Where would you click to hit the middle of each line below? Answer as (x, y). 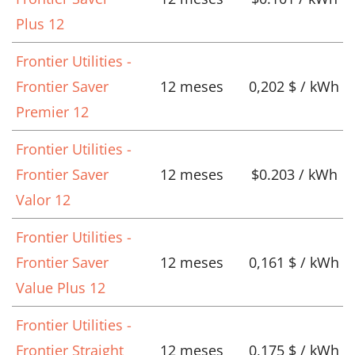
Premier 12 (52, 112)
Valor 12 (43, 200)
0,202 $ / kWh (294, 87)
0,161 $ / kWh (294, 263)
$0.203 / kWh (294, 175)
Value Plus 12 (61, 288)
